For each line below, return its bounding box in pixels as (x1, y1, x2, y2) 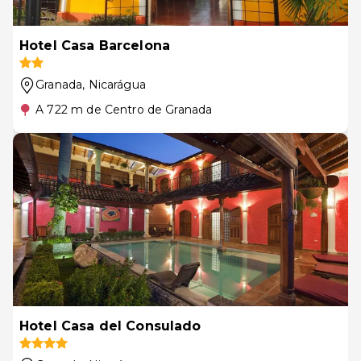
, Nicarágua (82, 77, 146, 92)
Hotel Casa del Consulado (19, 318, 201, 334)
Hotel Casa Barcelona (19, 38, 171, 53)
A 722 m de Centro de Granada (35, 102, 213, 117)
